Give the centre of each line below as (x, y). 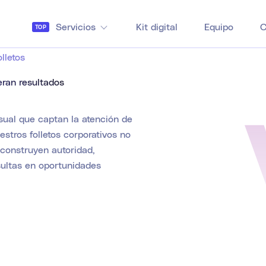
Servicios (74, 26)
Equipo (219, 26)
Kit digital (157, 26)
